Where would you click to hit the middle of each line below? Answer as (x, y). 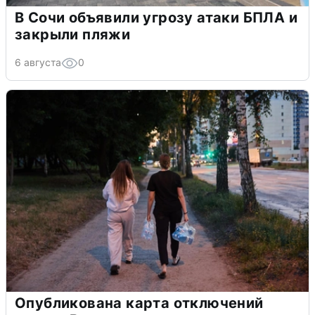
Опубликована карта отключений (139, 303)
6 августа (38, 62)
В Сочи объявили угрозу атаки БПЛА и (156, 17)
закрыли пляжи (73, 34)
